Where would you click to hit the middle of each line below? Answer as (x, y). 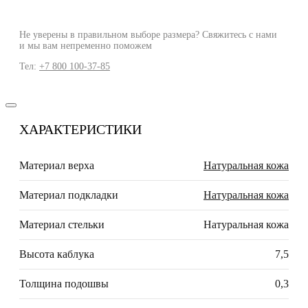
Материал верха (57, 166)
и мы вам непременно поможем (86, 46)
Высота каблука (57, 254)
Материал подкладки (69, 195)
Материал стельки (62, 225)
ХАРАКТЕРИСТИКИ (80, 130)
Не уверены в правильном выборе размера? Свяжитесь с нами (148, 35)
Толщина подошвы (64, 284)
